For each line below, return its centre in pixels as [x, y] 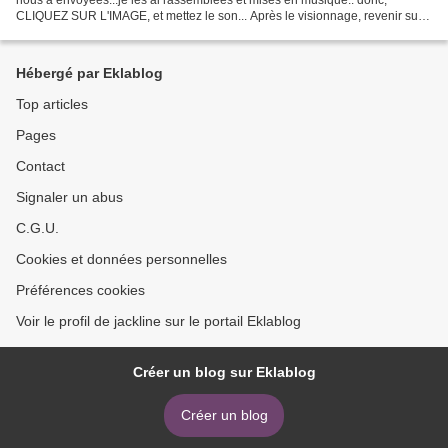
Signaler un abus [69, 197]
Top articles [52, 104]
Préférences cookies [80, 290]
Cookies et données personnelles [121, 259]
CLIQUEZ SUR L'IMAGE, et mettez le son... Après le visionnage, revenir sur [219, 15]
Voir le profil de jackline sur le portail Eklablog [158, 321]
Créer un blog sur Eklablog [224, 372]
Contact [40, 166]
